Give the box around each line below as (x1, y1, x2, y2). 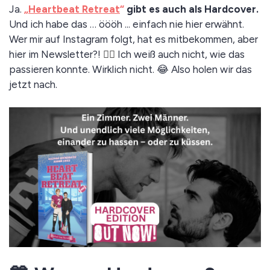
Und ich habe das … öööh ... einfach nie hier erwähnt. (9, 18, 244, 30)
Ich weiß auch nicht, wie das (118, 48, 245, 60)
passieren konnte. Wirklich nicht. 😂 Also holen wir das (9, 63, 252, 75)
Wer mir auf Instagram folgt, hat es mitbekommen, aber (9, 33, 258, 45)
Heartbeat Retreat (28, 3, 120, 15)
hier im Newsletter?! (9, 48, 103, 60)
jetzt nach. (9, 78, 57, 90)
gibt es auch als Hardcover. (124, 3, 259, 15)
